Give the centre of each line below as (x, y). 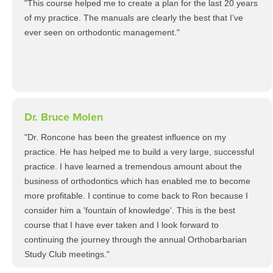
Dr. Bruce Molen (64, 117)
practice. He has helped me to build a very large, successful (139, 152)
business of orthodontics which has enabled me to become (137, 181)
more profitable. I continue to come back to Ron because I (136, 196)
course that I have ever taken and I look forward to (122, 225)
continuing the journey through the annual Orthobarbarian (136, 239)
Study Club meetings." (67, 254)
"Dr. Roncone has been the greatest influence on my (125, 137)
